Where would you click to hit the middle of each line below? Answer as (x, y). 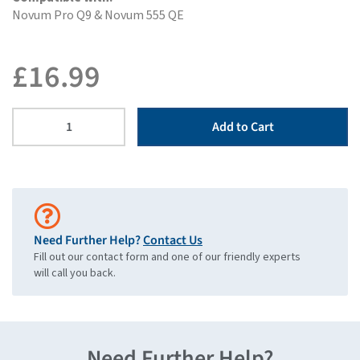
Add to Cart (243, 127)
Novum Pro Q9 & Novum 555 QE (98, 16)
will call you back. (75, 273)
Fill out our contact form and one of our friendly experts (167, 257)
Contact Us (173, 240)
